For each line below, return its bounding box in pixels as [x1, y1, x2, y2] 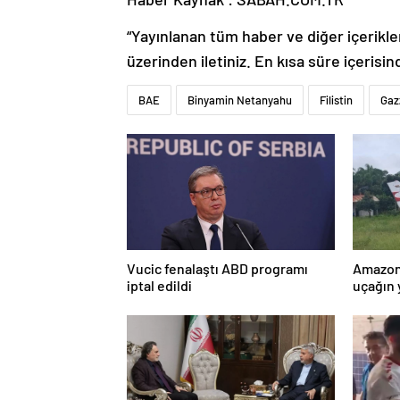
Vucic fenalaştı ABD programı [127, 260, 308, 278]
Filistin [320, 93, 353, 108]
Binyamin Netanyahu [187, 93, 292, 108]
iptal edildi [127, 277, 192, 295]
